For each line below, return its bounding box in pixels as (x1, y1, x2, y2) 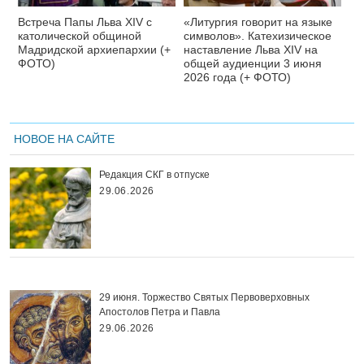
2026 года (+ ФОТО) (184, 70, 291, 84)
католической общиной (18, 28, 141, 42)
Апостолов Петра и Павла (99, 305, 220, 318)
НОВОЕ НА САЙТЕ (14, 132, 115, 145)
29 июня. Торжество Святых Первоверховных (99, 291, 310, 303)
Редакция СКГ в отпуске (99, 168, 210, 180)
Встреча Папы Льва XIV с (18, 15, 152, 28)
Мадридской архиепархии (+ (18, 42, 171, 56)
